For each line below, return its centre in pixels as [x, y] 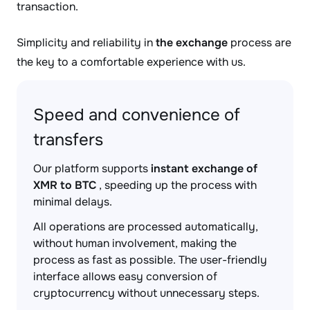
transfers [68, 140]
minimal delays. [73, 202]
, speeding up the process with [176, 185]
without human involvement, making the [135, 243]
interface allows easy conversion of [125, 276]
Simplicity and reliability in [86, 43]
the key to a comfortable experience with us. [131, 62]
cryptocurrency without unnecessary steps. [146, 293]
